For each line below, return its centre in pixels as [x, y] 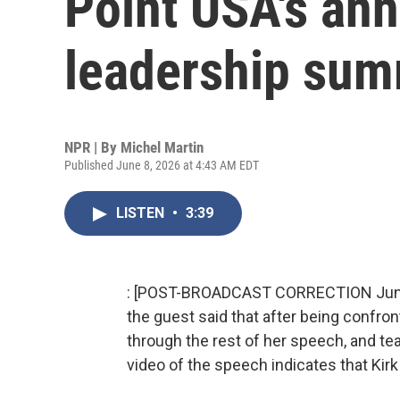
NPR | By [92, 147]
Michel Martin [162, 147]
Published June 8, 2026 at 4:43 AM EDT [162, 165]
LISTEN [142, 213]
